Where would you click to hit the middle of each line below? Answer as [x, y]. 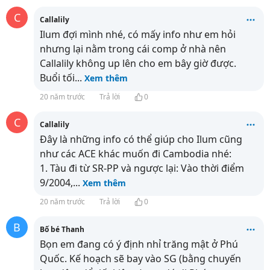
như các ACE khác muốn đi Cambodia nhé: [136, 154]
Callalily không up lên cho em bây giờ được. [138, 63]
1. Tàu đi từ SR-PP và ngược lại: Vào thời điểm [142, 168]
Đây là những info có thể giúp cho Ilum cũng [141, 139]
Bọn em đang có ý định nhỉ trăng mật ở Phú [139, 244]
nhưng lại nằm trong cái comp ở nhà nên [133, 49]
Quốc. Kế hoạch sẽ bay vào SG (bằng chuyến [140, 259]
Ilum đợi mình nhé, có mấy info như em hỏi [138, 34]
